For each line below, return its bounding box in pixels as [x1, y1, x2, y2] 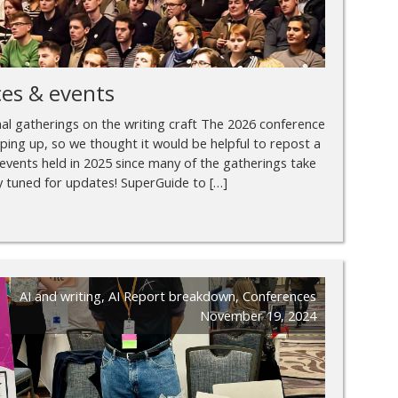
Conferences [243, 287, 316, 306]
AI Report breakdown [108, 287, 235, 306]
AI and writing [20, 287, 101, 306]
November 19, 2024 [200, 306, 316, 325]
